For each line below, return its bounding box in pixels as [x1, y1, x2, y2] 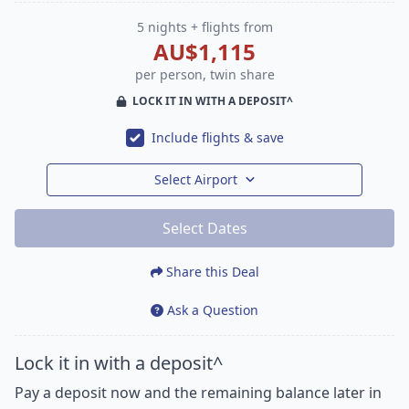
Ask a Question [167, 300, 258, 319]
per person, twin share [134, 65, 275, 83]
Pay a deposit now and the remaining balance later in [15, 382, 382, 403]
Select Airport [153, 170, 237, 188]
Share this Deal [166, 262, 259, 280]
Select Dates [162, 217, 247, 238]
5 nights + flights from [136, 17, 273, 36]
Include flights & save [151, 128, 284, 146]
